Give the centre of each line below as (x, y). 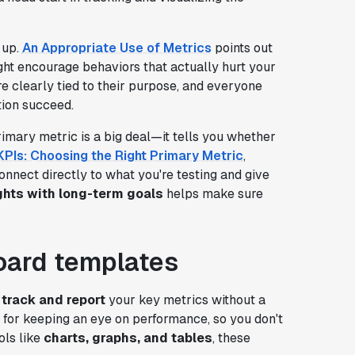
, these (231, 338)
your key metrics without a (185, 300)
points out (242, 48)
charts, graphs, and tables (128, 338)
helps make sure (213, 193)
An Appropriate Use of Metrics (116, 48)
